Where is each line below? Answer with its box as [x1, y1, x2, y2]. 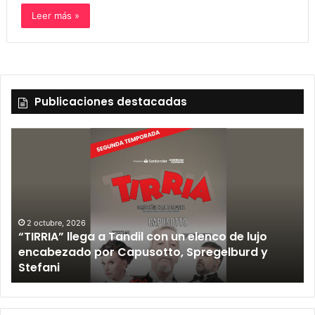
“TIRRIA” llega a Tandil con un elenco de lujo [18, 228, 267, 245]
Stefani [18, 259, 60, 276]
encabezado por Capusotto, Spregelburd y [18, 243, 268, 260]
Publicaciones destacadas [34, 94, 187, 109]
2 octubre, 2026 [27, 217, 86, 228]
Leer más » [31, 9, 79, 21]
